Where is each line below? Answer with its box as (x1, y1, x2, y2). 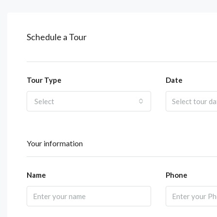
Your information (27, 138, 83, 148)
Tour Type (27, 75, 62, 84)
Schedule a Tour (27, 31, 87, 42)
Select (34, 96, 54, 106)
